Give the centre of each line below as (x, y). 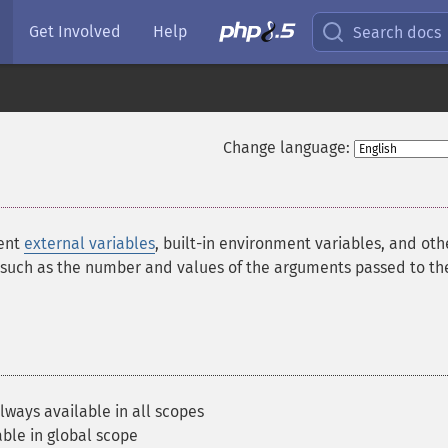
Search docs (397, 32)
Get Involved (75, 31)
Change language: (286, 147)
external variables (89, 243)
